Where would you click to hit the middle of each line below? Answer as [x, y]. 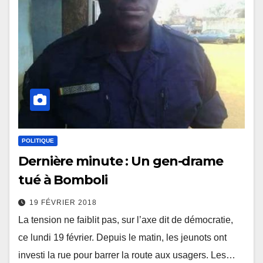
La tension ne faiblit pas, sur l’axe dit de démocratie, [126, 220]
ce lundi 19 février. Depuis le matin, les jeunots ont [122, 238]
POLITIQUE [38, 141]
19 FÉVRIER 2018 [63, 203]
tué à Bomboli [63, 180]
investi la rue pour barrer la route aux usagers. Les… [127, 255]
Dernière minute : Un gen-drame [121, 161]
